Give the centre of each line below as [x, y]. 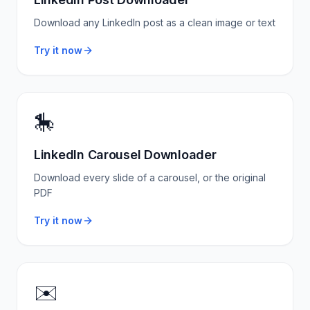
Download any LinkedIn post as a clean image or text [155, 22]
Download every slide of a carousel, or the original [150, 177]
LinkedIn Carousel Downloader [125, 155]
